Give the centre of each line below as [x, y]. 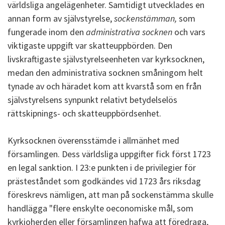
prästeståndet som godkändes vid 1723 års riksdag [104, 181]
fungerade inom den [47, 32]
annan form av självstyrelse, [61, 18]
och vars [189, 32]
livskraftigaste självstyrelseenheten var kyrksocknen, [106, 59]
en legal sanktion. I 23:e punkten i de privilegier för [102, 167]
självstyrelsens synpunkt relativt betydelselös [92, 100]
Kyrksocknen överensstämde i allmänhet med [93, 140]
